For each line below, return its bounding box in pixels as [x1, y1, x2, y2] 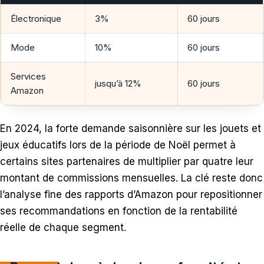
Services [11, 71, 46, 82]
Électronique [11, 13, 61, 25]
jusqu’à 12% [95, 78, 141, 90]
